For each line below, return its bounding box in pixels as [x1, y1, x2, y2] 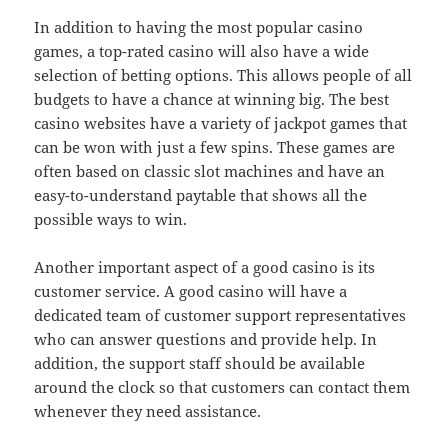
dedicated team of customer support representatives [34, 304, 407, 325]
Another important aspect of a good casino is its [34, 256, 376, 277]
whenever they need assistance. [34, 400, 262, 421]
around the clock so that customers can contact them [34, 376, 411, 397]
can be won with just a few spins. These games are [34, 136, 396, 157]
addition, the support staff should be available [34, 352, 366, 373]
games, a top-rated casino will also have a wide [34, 40, 370, 61]
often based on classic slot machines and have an [34, 160, 386, 181]
